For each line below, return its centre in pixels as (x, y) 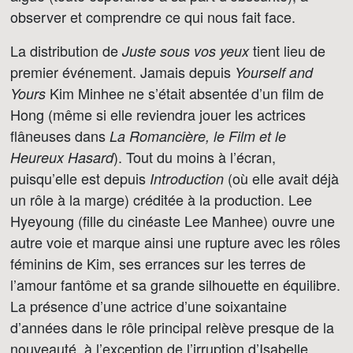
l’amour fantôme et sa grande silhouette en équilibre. (175, 284)
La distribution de (66, 50)
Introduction (187, 178)
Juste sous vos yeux (186, 51)
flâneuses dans (60, 136)
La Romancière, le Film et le (198, 136)
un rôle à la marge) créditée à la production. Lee (161, 199)
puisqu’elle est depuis (80, 178)
